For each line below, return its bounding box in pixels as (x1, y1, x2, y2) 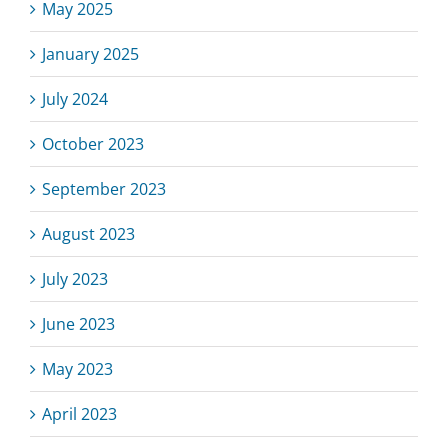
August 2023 (42, 222, 135, 245)
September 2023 (42, 177, 166, 200)
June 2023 (42, 312, 115, 335)
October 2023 (42, 132, 144, 155)
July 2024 (42, 87, 108, 110)
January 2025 (42, 42, 139, 65)
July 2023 (42, 267, 108, 290)
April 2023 (42, 402, 117, 425)
